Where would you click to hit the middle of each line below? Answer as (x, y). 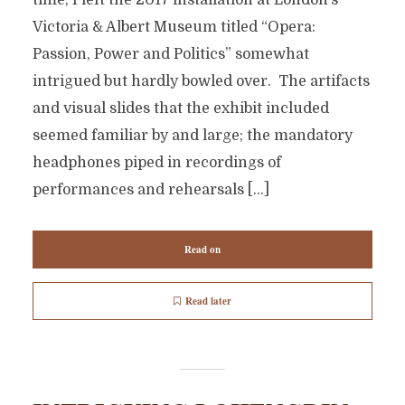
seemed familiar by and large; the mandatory (192, 136)
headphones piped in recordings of (156, 163)
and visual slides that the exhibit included (180, 108)
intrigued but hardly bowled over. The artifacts (201, 81)
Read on (202, 250)
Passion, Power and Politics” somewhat (170, 54)
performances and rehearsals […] (151, 190)
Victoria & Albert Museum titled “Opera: (174, 27)
